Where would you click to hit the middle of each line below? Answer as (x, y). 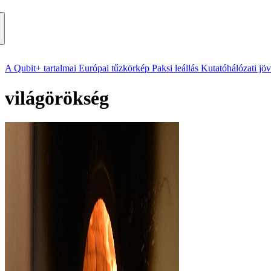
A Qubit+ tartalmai (41, 68)
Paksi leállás (175, 68)
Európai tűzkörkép (114, 68)
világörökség (57, 98)
